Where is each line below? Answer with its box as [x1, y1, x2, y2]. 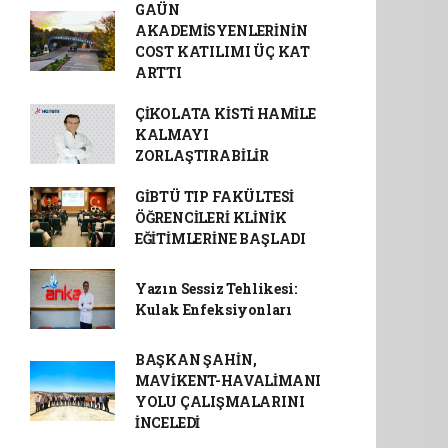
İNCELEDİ [134, 412, 201, 432]
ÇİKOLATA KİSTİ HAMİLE [134, 103, 316, 123]
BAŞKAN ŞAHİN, [134, 349, 257, 369]
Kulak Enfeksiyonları [134, 299, 292, 319]
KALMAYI [134, 124, 209, 144]
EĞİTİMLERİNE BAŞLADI [134, 228, 306, 248]
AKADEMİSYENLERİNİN [134, 20, 308, 40]
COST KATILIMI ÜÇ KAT [134, 41, 310, 61]
